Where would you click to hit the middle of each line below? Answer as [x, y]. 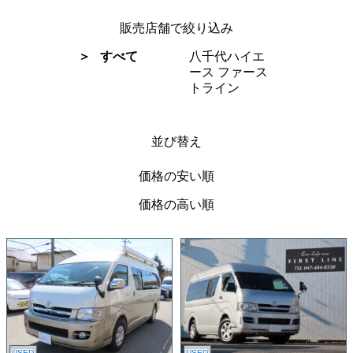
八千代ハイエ [227, 56]
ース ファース [229, 72]
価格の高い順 [176, 204]
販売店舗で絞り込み [176, 28]
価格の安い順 [176, 176]
